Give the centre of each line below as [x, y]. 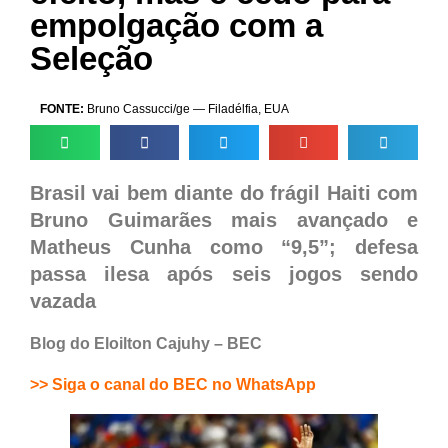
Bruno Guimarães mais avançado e [224, 220]
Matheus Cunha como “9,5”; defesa [224, 247]
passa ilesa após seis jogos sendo [224, 274]
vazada [63, 301]
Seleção [91, 59]
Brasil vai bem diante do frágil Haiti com [224, 193]
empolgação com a [176, 26]
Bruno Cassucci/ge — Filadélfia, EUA [186, 109]
